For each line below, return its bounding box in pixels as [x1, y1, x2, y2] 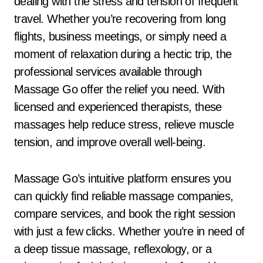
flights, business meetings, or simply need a [14, 30, 227, 43]
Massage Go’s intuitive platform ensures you [14, 172, 231, 185]
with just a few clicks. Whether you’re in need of [14, 225, 245, 238]
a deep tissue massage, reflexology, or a [14, 242, 211, 255]
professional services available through [14, 65, 202, 78]
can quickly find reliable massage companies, [14, 190, 234, 203]
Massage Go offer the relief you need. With [14, 83, 225, 96]
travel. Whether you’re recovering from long [14, 12, 226, 25]
